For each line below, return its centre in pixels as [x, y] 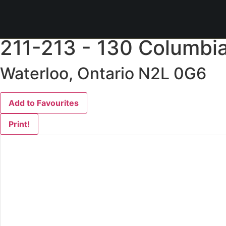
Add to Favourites [44, 103]
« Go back [40, 30]
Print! [19, 124]
